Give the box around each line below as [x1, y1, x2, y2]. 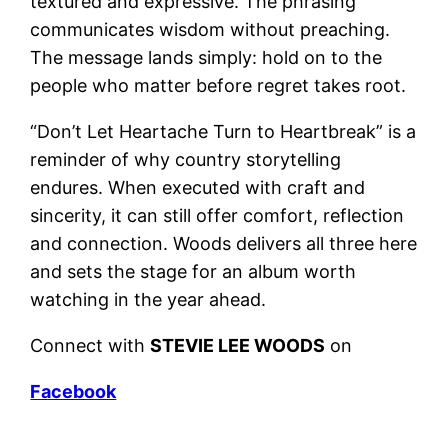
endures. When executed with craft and [30, 176, 366, 198]
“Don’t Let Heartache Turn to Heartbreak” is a [30, 120, 417, 142]
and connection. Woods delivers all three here [30, 232, 418, 254]
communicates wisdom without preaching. [30, 18, 391, 40]
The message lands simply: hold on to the [30, 46, 383, 68]
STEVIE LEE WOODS [150, 334, 326, 356]
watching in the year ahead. [30, 288, 267, 310]
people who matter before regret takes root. [30, 74, 407, 96]
